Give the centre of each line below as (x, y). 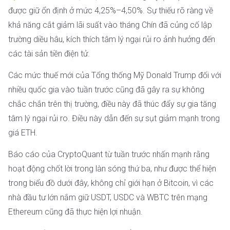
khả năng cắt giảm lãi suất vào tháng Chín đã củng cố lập (110, 25)
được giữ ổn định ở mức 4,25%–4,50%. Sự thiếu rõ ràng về (111, 11)
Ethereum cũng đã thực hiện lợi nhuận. (75, 212)
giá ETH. (23, 133)
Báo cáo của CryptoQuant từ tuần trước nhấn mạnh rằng (109, 155)
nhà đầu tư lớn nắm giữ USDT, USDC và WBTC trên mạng (108, 198)
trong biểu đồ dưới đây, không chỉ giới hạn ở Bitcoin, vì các (111, 183)
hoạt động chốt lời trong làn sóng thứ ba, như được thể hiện (112, 169)
